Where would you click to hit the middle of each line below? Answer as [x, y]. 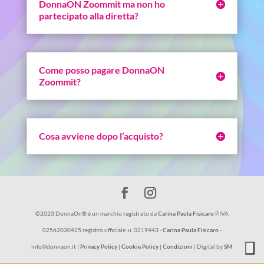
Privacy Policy [100, 247]
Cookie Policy [140, 247]
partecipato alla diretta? [88, 16]
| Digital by [209, 247]
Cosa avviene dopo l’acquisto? [101, 136]
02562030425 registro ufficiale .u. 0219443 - [102, 230]
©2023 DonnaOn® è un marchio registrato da [96, 214]
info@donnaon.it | [56, 247]
